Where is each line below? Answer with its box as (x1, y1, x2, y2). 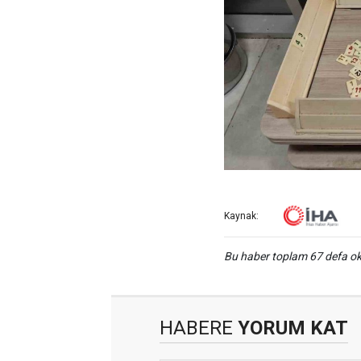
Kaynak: (224, 210, 259, 222)
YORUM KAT (233, 316, 348, 339)
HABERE (160, 316, 233, 339)
